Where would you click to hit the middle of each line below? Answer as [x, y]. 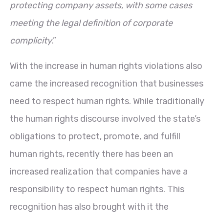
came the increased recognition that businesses [107, 83]
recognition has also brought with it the [89, 207]
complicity [31, 40]
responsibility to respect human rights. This [97, 189]
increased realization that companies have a [99, 171]
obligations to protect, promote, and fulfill [95, 136]
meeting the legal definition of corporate [91, 23]
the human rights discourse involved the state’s [105, 119]
